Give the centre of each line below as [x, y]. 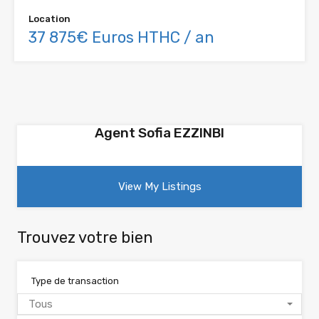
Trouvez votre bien [85, 238]
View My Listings [159, 187]
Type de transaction [75, 281]
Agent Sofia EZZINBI [159, 133]
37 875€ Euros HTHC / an [121, 38]
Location [49, 19]
